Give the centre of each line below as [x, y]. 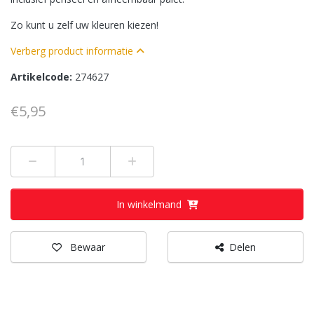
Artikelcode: [43, 77]
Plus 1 [151, 161]
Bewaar [88, 247]
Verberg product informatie [72, 51]
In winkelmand [149, 204]
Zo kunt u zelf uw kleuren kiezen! [84, 25]
